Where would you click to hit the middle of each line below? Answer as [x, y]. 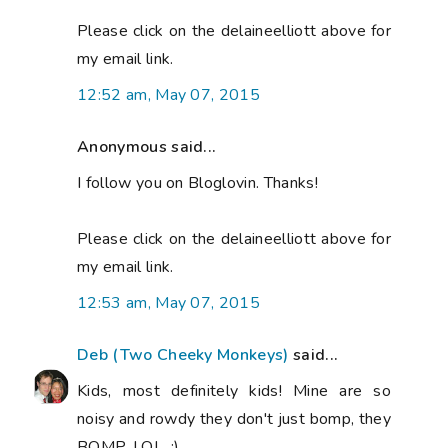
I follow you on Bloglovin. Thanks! [197, 183]
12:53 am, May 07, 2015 [169, 303]
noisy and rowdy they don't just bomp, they [234, 419]
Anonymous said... [147, 147]
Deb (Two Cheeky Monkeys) [183, 355]
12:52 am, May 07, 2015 [169, 95]
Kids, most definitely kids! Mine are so [234, 391]
